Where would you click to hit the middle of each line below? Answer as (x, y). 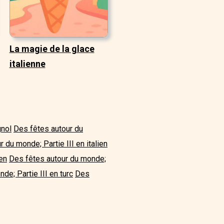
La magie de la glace (52, 49)
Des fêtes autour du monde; (57, 159)
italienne (27, 64)
